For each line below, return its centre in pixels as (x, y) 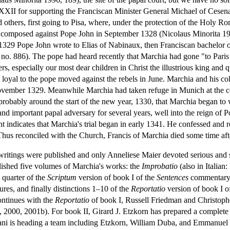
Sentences (172, 177)
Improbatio (160, 166)
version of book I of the (117, 177)
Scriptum (62, 177)
